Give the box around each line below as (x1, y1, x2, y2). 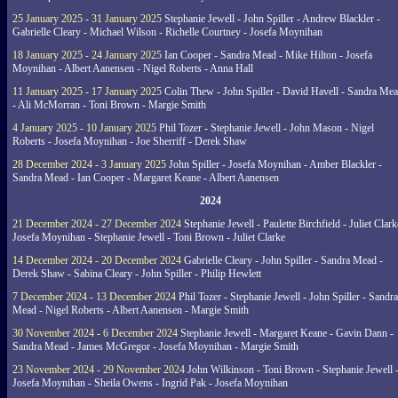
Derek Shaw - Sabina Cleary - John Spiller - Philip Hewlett (12, 267, 261, 280)
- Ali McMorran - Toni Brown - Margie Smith (12, 99, 206, 111)
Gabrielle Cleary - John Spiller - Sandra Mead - (181, 254, 383, 267)
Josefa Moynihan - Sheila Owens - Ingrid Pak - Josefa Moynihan (12, 377, 288, 389)
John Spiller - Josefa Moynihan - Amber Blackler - (166, 158, 382, 171)
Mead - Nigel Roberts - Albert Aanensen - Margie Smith (12, 304, 249, 316)
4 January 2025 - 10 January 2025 (12, 122, 156, 134)
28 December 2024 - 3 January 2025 (12, 158, 166, 171)
